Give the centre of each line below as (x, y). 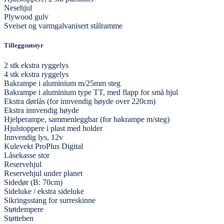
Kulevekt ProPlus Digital (43, 146)
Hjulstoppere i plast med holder (53, 128)
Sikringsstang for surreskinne (50, 200)
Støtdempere (24, 209)
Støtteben (19, 218)
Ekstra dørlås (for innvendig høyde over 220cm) (80, 101)
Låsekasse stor (27, 155)
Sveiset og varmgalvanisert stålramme (63, 26)
